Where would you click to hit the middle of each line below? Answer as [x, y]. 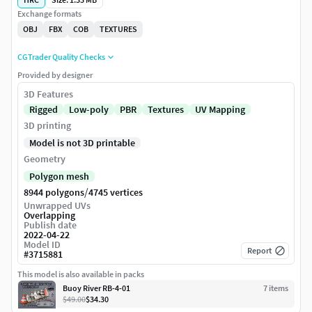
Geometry [45, 159]
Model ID [42, 245]
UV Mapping [220, 110]
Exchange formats [49, 14]
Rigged [44, 110]
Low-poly [89, 110]
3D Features [48, 94]
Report [259, 251]
